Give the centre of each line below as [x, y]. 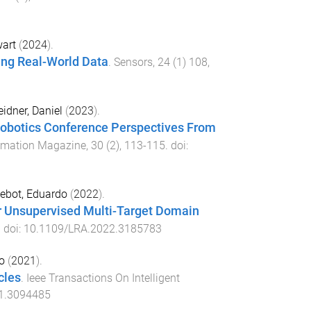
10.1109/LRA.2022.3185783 [92, 228]
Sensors [133, 62]
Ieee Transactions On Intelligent [103, 278]
